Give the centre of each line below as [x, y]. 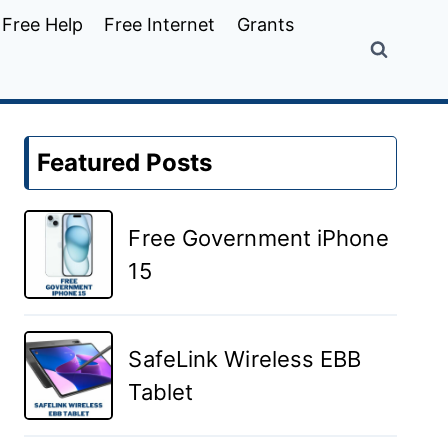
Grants [266, 24]
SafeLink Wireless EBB [245, 358]
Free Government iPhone [258, 237]
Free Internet [160, 24]
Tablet [161, 391]
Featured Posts [125, 163]
